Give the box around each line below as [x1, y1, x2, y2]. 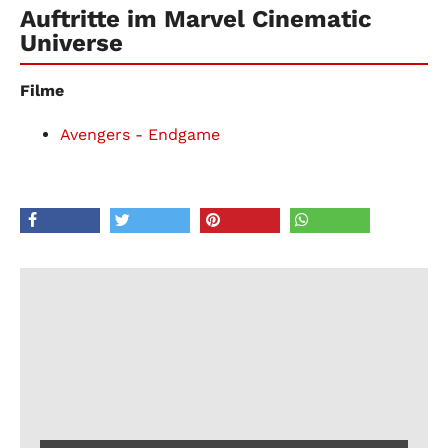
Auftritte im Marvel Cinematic [20, 4, 372, 33]
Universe [20, 28, 123, 57]
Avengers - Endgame [60, 124, 220, 144]
